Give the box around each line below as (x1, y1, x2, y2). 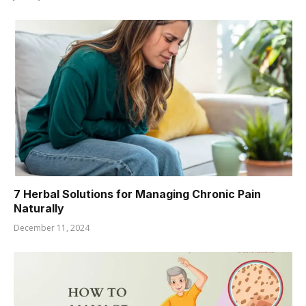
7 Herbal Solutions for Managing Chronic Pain (14, 187, 261, 201)
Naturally (14, 201, 64, 216)
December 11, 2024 (14, 222, 89, 234)
